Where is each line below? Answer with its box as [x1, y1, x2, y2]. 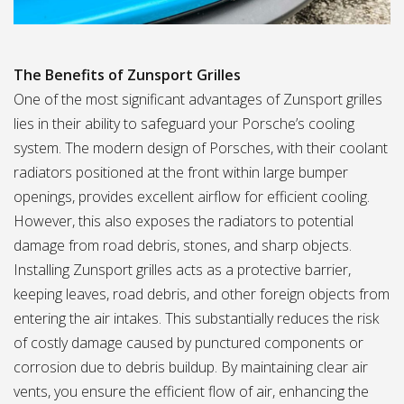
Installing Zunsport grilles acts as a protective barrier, [14, 260, 351, 280]
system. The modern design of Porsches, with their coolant [14, 138, 388, 158]
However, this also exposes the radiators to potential [14, 211, 353, 231]
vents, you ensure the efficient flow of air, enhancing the [14, 381, 369, 401]
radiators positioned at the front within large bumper [14, 162, 348, 182]
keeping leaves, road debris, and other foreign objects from [14, 284, 390, 304]
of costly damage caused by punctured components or [14, 333, 363, 353]
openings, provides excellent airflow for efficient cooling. [14, 187, 370, 207]
